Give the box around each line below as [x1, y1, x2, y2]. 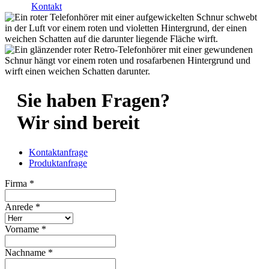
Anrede [5, 201, 35, 212]
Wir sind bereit [17, 112, 140, 134]
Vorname [5, 223, 41, 234]
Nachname [5, 247, 48, 258]
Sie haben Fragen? [17, 89, 170, 112]
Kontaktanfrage [29, 147, 88, 157]
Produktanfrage [29, 157, 87, 168]
